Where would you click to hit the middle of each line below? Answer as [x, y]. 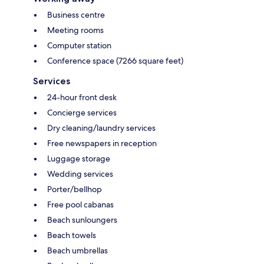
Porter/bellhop [75, 189]
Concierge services [82, 112]
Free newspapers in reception [102, 143]
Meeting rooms [75, 30]
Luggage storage [79, 158]
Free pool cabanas [80, 204]
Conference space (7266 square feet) [115, 60]
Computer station [79, 45]
